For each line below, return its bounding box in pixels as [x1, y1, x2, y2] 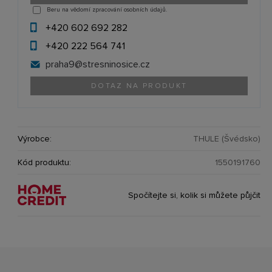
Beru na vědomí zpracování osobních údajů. [47, 6, 168, 14]
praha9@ [46, 58, 83, 70]
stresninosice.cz [83, 58, 151, 70]
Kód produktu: [18, 157, 72, 168]
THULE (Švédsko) [193, 133, 261, 144]
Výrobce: [18, 133, 52, 144]
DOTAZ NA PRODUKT [90, 81, 188, 90]
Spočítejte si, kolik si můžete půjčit [128, 189, 261, 200]
